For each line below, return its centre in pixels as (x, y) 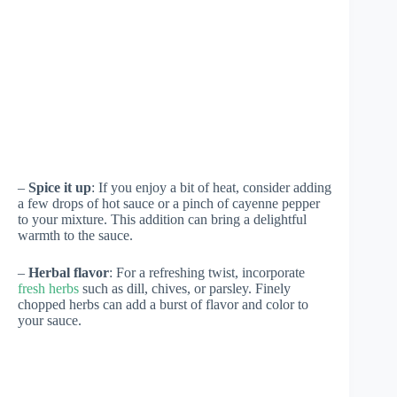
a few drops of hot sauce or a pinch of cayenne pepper (169, 204)
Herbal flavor (69, 273)
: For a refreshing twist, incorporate (207, 273)
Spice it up (60, 188)
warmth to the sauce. (75, 236)
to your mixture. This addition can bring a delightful (162, 220)
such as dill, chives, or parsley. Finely (185, 289)
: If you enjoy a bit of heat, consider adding (211, 188)
